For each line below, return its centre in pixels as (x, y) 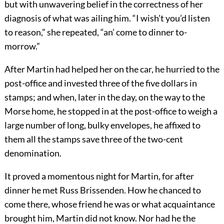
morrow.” (22, 46)
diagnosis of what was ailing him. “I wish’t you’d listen (107, 18)
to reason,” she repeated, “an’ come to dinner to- (95, 32)
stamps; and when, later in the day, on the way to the (104, 97)
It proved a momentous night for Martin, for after (99, 176)
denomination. (33, 153)
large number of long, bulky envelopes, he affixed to (102, 125)
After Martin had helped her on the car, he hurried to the (112, 69)
